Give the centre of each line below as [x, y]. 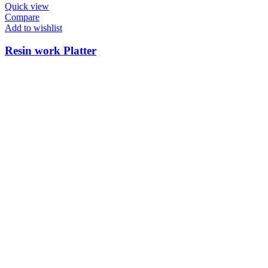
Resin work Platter [51, 51]
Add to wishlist [33, 28]
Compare [22, 17]
